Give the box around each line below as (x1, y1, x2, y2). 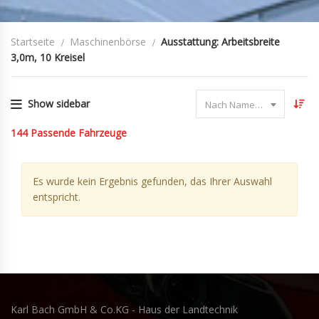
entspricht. (33, 190, 80, 204)
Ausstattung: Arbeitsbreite (161, 35, 280, 48)
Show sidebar (28, 97, 90, 110)
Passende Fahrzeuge (31, 126, 127, 140)
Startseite (11, 35, 55, 48)
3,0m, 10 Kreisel (11, 51, 85, 64)
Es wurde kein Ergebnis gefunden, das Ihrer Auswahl (33, 174, 272, 188)
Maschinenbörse (70, 35, 146, 48)
